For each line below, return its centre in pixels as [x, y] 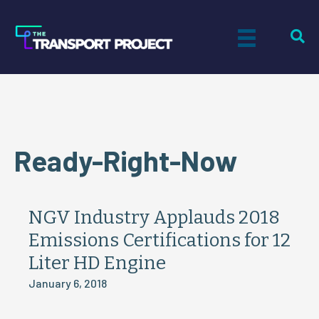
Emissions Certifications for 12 [159, 240]
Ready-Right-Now [126, 160]
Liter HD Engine [97, 263]
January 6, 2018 [68, 283]
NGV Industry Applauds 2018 [154, 218]
